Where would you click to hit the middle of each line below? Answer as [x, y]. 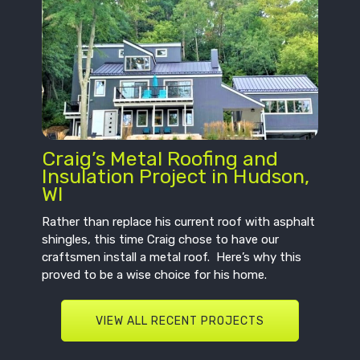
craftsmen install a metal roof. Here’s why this [172, 257]
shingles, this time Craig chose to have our [161, 239]
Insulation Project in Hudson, [176, 176]
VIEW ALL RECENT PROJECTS [180, 321]
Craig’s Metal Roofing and [160, 158]
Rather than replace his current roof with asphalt [179, 222]
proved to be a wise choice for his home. [155, 275]
